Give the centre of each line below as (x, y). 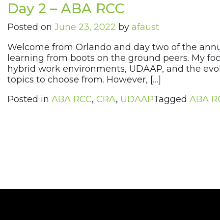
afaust (145, 27)
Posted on (31, 27)
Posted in (29, 99)
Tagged (171, 99)
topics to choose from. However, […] (84, 80)
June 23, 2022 (85, 27)
